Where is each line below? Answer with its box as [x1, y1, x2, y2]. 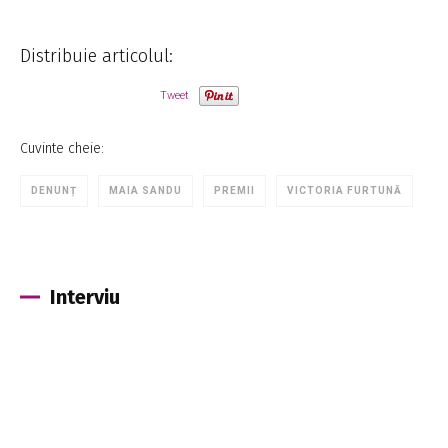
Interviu [50, 284, 120, 309]
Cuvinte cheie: [20, 139, 104, 157]
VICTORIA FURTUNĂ [287, 184, 402, 196]
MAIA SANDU [109, 184, 182, 196]
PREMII [214, 184, 255, 196]
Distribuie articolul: [20, 44, 173, 67]
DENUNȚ [31, 184, 77, 196]
